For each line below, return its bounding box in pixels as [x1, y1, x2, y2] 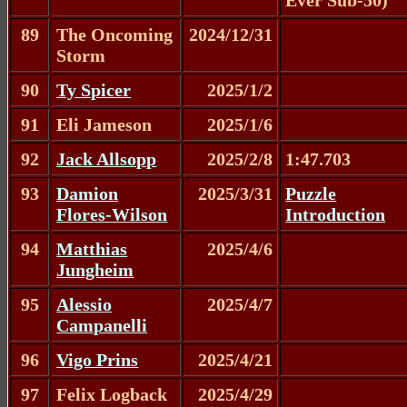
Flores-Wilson [56, 203, 168, 224]
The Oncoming [56, 24, 174, 45]
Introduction [285, 203, 386, 224]
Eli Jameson [56, 114, 153, 134]
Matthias [56, 238, 128, 259]
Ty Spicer [56, 79, 132, 100]
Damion [56, 183, 119, 203]
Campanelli [56, 314, 148, 335]
